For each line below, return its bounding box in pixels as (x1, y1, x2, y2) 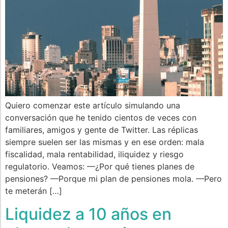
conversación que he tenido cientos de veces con (5, 112, 196, 123)
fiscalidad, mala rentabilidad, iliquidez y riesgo (5, 149, 184, 160)
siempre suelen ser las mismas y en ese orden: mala (5, 137, 204, 148)
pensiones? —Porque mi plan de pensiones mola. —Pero (5, 174, 222, 184)
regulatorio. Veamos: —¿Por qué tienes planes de (5, 161, 194, 172)
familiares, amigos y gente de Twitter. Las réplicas (5, 125, 198, 135)
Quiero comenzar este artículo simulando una (5, 100, 180, 111)
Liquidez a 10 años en (5, 204, 172, 224)
